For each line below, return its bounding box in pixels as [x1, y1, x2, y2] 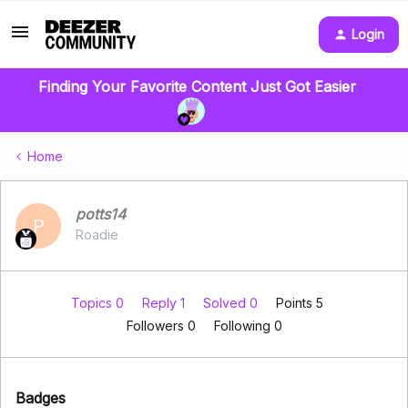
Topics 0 [70, 295, 127, 311]
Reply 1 [141, 295, 189, 311]
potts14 [76, 205, 126, 223]
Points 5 [275, 295, 323, 311]
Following [213, 318, 274, 333]
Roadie [76, 227, 118, 242]
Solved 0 [202, 295, 261, 311]
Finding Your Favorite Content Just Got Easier [37, 77, 356, 96]
